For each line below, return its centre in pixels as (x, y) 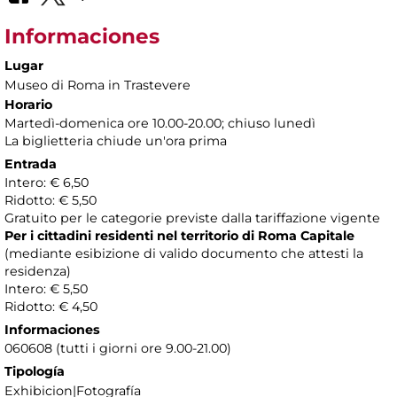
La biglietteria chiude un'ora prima (117, 141)
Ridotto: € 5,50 (51, 201)
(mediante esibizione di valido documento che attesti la (184, 254)
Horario (28, 105)
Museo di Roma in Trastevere (97, 86)
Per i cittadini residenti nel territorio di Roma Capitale (179, 236)
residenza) (38, 272)
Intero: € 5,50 (46, 289)
